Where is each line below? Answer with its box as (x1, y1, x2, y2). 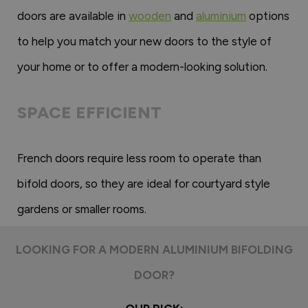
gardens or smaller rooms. (17, 201, 146, 216)
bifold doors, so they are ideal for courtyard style (17, 176, 270, 190)
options (246, 8, 289, 23)
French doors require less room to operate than (17, 151, 261, 165)
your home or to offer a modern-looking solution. (17, 59, 267, 74)
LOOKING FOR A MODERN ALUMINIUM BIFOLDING (15, 242, 293, 256)
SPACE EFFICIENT (17, 102, 162, 122)
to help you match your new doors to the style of (17, 34, 272, 48)
